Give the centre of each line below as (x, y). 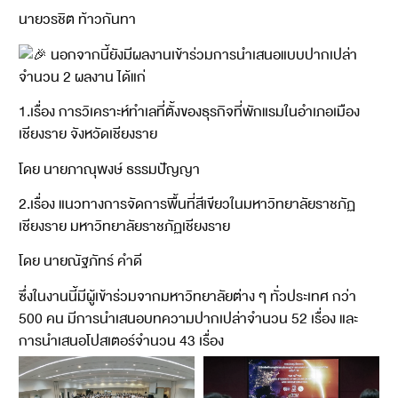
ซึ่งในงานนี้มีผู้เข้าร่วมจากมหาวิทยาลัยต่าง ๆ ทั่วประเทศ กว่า (187, 296)
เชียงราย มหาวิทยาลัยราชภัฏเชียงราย (124, 227)
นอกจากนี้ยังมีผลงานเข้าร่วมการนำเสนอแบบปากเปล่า (202, 55)
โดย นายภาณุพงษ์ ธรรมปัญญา (109, 169)
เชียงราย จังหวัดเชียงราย (88, 135)
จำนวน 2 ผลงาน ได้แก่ (82, 77)
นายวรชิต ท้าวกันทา (77, 20)
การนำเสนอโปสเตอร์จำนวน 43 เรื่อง (121, 341)
